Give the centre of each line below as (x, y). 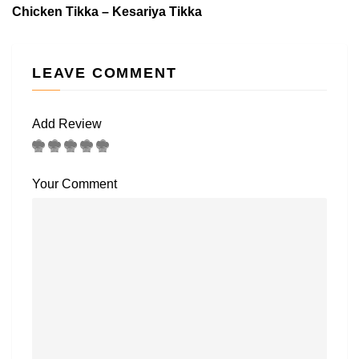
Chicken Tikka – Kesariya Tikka (107, 11)
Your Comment (75, 184)
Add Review (67, 123)
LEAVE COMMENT (105, 73)
